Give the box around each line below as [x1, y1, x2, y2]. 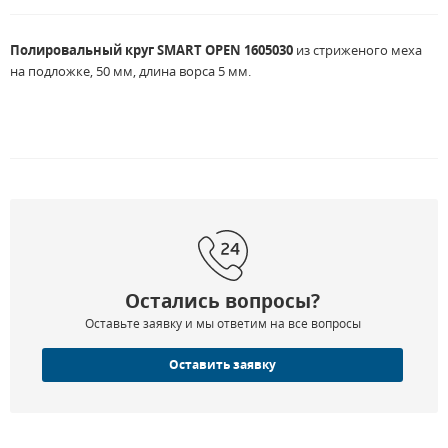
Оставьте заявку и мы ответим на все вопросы [84, 315, 361, 333]
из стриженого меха [293, 41, 422, 60]
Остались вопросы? [125, 288, 320, 315]
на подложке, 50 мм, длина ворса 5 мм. [10, 62, 257, 81]
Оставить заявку [169, 356, 276, 374]
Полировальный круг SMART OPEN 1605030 [10, 41, 293, 60]
